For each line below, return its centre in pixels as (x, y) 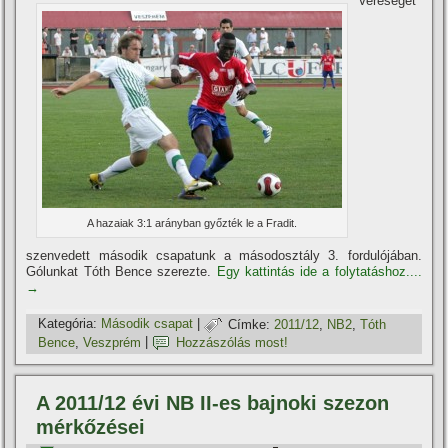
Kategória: (68, 324)
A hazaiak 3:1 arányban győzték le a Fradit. (192, 223)
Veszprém (112, 342)
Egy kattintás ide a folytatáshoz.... (319, 272)
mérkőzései (91, 427)
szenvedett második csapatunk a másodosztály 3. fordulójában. (224, 256)
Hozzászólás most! (232, 342)
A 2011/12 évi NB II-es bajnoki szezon (213, 403)
